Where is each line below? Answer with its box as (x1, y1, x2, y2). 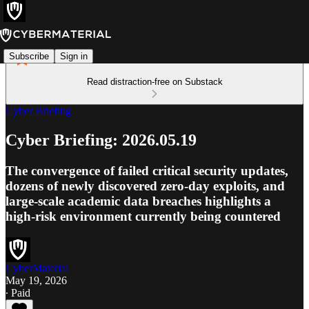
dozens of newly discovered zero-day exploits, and (6, 178, 285, 193)
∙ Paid (6, 286, 30, 299)
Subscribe (9, 50, 49, 61)
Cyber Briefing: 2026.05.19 (6, 130, 197, 149)
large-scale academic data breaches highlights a (6, 193, 271, 208)
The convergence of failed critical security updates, (6, 163, 288, 178)
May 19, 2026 (6, 274, 67, 286)
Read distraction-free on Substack (86, 77, 223, 87)
